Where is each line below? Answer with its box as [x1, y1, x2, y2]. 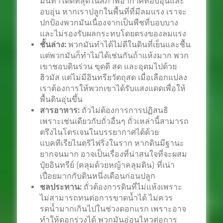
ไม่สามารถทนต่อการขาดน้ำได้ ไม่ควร [39, 193, 173, 203]
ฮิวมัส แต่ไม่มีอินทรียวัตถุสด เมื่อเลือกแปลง [39, 73, 187, 82]
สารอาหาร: [39, 106, 80, 115]
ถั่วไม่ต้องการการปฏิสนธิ [79, 106, 168, 115]
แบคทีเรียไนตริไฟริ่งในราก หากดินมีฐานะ [39, 138, 184, 148]
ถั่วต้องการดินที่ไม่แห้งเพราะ [81, 182, 182, 192]
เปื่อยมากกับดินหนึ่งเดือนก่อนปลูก [39, 171, 155, 181]
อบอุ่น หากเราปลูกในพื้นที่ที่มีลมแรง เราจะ [39, 7, 187, 16]
